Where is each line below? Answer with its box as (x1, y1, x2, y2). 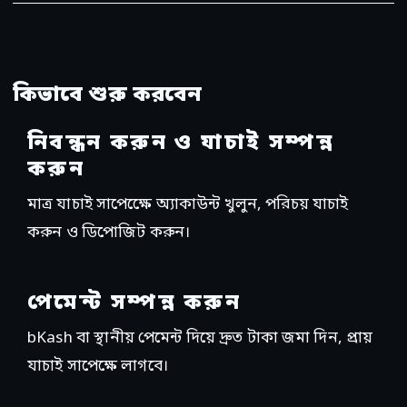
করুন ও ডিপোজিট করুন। (27, 223, 191, 244)
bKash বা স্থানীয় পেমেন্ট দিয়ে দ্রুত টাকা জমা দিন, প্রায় (27, 328, 373, 350)
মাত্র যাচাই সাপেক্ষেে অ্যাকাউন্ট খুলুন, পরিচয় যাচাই (27, 194, 349, 216)
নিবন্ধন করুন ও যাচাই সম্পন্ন (27, 129, 334, 159)
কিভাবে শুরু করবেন (13, 81, 203, 111)
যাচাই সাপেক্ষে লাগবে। (27, 356, 168, 378)
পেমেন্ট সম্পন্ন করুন (27, 289, 241, 319)
